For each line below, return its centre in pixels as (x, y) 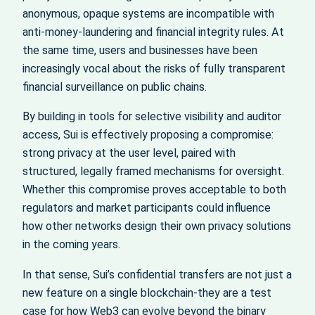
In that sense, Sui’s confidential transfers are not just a (157, 274)
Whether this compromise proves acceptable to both (154, 190)
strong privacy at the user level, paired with (129, 153)
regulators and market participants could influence (147, 208)
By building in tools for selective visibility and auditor (152, 117)
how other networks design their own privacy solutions (157, 226)
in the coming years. (71, 245)
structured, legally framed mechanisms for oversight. (153, 172)
